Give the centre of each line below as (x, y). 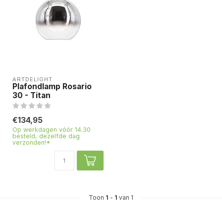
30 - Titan (31, 95)
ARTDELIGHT (32, 79)
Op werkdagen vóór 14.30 (52, 130)
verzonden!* (31, 142)
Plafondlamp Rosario (52, 86)
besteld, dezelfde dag (46, 136)
